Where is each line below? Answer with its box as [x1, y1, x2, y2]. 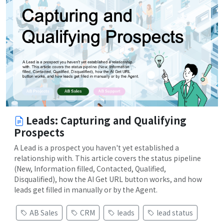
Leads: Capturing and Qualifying [26, 113, 186, 128]
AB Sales [29, 207, 58, 218]
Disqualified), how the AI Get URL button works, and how [14, 174, 202, 184]
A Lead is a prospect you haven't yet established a [14, 142, 179, 153]
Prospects [14, 125, 64, 140]
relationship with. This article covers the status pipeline [14, 153, 201, 163]
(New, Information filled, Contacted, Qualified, [14, 163, 166, 174]
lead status [156, 207, 193, 218]
